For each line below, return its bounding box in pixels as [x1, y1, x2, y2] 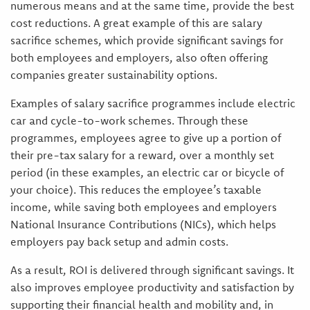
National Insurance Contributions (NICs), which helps [10, 217, 276, 232]
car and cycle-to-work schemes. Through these [10, 113, 248, 128]
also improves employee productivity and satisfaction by [10, 280, 294, 295]
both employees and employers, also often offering [10, 51, 268, 65]
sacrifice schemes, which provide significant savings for [10, 33, 284, 48]
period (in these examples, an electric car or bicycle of [10, 165, 284, 180]
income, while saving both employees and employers [10, 200, 277, 215]
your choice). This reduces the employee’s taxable [10, 183, 262, 197]
